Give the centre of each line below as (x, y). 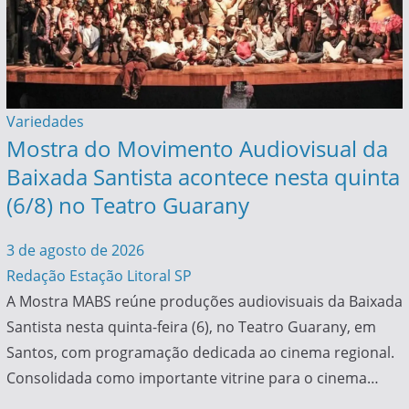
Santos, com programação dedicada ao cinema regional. (200, 353)
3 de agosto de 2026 (75, 251)
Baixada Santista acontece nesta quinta (203, 177)
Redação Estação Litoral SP (99, 276)
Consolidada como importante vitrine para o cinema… (192, 378)
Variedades (45, 122)
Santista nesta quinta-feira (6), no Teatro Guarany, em (191, 327)
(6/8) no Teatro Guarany (127, 205)
